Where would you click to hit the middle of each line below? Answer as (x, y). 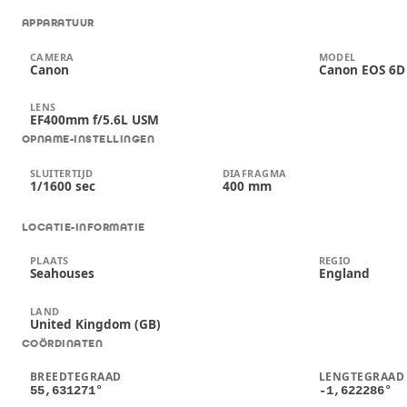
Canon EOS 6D (362, 69)
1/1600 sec (62, 185)
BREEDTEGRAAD (75, 377)
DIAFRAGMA (254, 173)
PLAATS (49, 261)
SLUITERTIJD (61, 173)
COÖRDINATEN (63, 343)
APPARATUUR (58, 24)
